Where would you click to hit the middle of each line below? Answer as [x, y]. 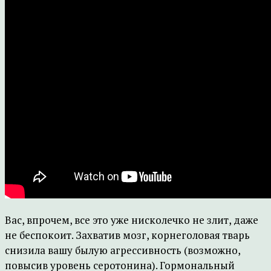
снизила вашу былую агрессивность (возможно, [122, 250]
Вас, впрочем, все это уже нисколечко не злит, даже [132, 220]
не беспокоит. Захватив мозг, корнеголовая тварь [127, 235]
